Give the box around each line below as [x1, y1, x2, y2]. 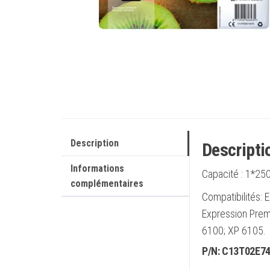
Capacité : [201, 168, 245, 180]
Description [71, 137, 119, 149]
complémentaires [71, 178, 143, 189]
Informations [71, 163, 124, 174]
